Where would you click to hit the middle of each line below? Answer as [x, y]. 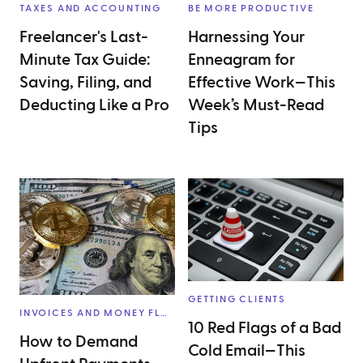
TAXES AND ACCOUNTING [90, 8]
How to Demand [79, 342]
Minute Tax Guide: [85, 60]
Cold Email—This [247, 351]
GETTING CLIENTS [237, 299]
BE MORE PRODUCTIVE [251, 8]
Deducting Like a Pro [94, 105]
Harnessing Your [246, 37]
